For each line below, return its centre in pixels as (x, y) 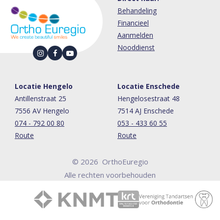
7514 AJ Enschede (146, 111)
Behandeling (137, 11)
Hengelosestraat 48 (149, 99)
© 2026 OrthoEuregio (110, 162)
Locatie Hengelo (44, 86)
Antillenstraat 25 (41, 99)
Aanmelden (135, 35)
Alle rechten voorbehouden (110, 175)
